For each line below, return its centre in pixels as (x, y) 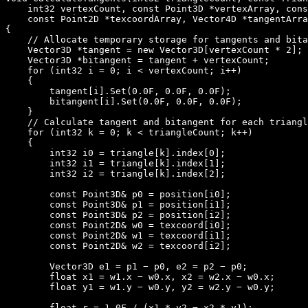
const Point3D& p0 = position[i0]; (118, 194)
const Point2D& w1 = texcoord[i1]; (118, 235)
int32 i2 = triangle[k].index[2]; (115, 173)
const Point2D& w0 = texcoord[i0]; (118, 225)
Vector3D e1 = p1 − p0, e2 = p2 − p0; (126, 266)
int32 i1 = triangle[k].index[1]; (115, 163)
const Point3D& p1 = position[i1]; (118, 204)
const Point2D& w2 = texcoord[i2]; (118, 245)
